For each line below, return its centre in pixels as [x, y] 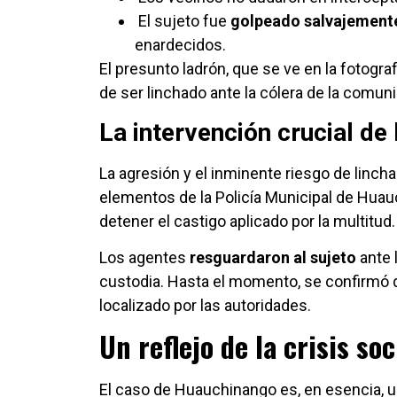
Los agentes [144, 257]
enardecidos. [180, 45]
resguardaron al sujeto [273, 257]
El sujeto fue [183, 21]
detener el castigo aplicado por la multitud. [247, 221]
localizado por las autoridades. [205, 305]
